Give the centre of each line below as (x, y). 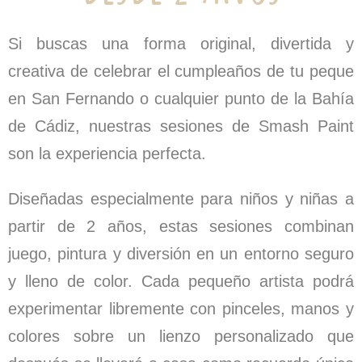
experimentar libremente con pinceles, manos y (181, 309)
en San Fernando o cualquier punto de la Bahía (181, 99)
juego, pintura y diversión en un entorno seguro (181, 254)
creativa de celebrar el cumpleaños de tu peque (181, 71)
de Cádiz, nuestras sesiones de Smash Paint (181, 126)
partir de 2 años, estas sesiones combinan (181, 226)
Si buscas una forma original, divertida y (181, 44)
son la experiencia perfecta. (107, 154)
